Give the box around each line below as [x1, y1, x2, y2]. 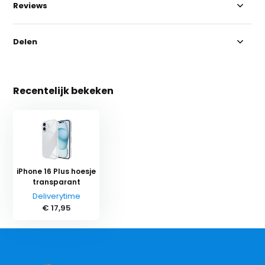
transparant [32, 176, 80, 187]
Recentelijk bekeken [13, 83, 114, 98]
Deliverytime [32, 190, 80, 202]
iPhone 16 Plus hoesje [17, 166, 96, 176]
